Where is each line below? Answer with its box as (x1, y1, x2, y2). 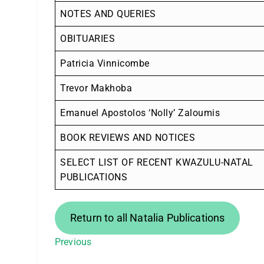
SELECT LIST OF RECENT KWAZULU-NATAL (60, 156, 253, 168)
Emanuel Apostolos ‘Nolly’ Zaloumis (60, 107, 220, 118)
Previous (55, 236, 92, 247)
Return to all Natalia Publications (70, 211, 225, 224)
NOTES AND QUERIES (60, 8, 156, 19)
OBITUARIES (60, 32, 115, 44)
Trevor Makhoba (60, 82, 132, 94)
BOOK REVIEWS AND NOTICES (60, 131, 195, 143)
